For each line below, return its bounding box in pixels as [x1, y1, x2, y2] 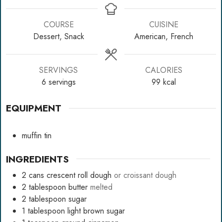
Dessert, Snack [33, 31, 84, 42]
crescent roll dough [47, 169, 111, 181]
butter [68, 181, 88, 193]
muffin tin [22, 129, 52, 141]
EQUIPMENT [6, 101, 61, 115]
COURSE [43, 19, 74, 30]
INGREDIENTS [6, 152, 69, 166]
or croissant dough [114, 169, 176, 181]
